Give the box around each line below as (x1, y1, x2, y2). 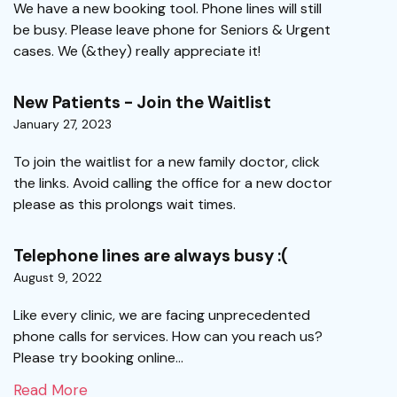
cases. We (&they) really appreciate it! (13, 42, 261, 60)
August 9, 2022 (13, 269, 102, 285)
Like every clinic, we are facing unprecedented (13, 306, 310, 324)
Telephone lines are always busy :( (13, 245, 288, 267)
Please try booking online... (13, 348, 183, 367)
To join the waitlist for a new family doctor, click (13, 152, 320, 171)
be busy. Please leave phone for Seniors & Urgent (13, 20, 331, 39)
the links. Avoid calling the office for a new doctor (13, 174, 332, 192)
